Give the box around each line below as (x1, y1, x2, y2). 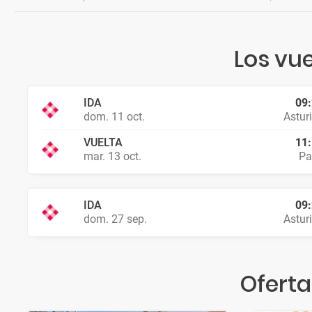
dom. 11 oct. (84, 110, 145, 123)
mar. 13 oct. (84, 150, 141, 163)
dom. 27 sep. (84, 212, 147, 226)
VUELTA (84, 136, 123, 149)
